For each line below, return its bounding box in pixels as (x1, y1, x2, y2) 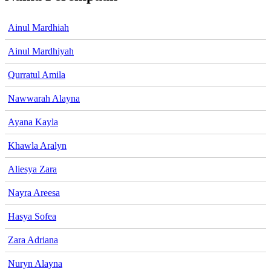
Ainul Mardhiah (8, 22, 69, 33)
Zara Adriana (8, 234, 58, 245)
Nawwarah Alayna (8, 93, 80, 103)
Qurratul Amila (8, 69, 65, 80)
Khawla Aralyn (8, 140, 67, 151)
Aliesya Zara (8, 163, 57, 174)
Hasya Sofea (8, 211, 56, 221)
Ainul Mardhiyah (8, 45, 74, 56)
